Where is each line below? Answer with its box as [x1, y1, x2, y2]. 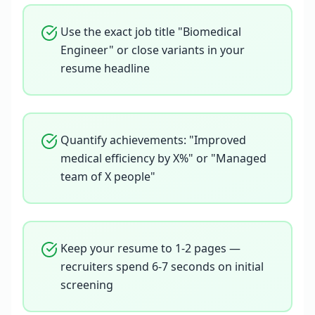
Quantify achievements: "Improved [60, 132, 246, 148]
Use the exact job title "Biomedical [60, 24, 241, 39]
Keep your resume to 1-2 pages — [60, 240, 240, 256]
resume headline [60, 60, 150, 76]
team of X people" [60, 169, 155, 184]
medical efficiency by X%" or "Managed [60, 150, 266, 166]
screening [60, 277, 113, 292]
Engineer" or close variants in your [60, 42, 245, 58]
